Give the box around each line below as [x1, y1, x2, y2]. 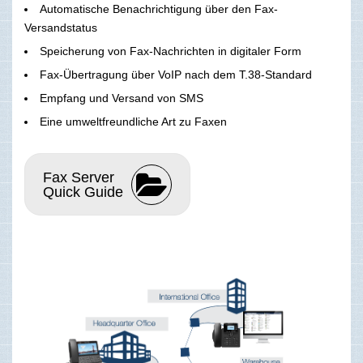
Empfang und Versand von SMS [40, 92, 203, 105]
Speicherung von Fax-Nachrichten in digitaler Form [40, 45, 301, 58]
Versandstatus [24, 21, 97, 35]
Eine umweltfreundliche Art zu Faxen [40, 115, 227, 129]
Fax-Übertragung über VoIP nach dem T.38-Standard [40, 68, 312, 82]
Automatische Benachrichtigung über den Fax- [40, 2, 278, 16]
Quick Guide [42, 183, 123, 200]
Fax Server [42, 169, 114, 186]
